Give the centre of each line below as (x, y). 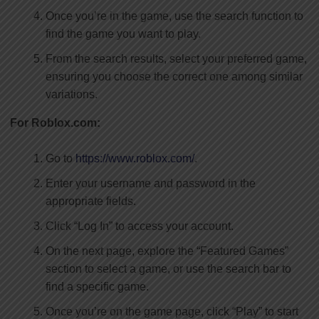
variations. (72, 94)
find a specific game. (97, 286)
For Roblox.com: (55, 122)
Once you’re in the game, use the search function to (174, 16)
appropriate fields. (91, 201)
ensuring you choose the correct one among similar (174, 76)
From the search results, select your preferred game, (176, 58)
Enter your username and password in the (151, 183)
